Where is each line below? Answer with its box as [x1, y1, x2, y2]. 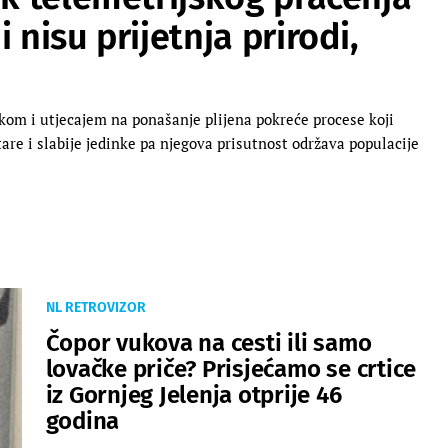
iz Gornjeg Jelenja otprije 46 [45, 380, 342, 409]
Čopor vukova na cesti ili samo [45, 328, 372, 357]
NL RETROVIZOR [45, 298, 146, 316]
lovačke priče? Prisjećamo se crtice [45, 354, 417, 383]
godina [45, 406, 120, 435]
